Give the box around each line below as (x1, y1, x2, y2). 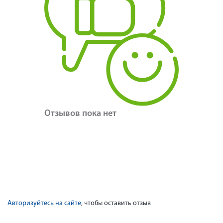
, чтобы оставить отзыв (81, 199, 151, 207)
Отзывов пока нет (44, 109, 116, 118)
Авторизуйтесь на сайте (7, 199, 81, 207)
